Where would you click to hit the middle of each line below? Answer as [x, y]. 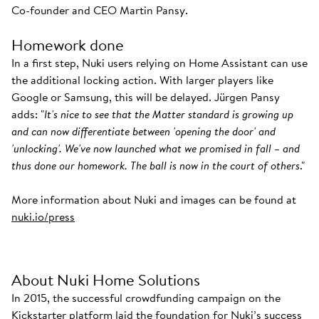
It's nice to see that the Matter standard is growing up [169, 114]
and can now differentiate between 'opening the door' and [143, 131]
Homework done [68, 45]
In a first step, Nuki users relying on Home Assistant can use [159, 63]
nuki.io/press [43, 216]
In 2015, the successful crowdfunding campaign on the [146, 298]
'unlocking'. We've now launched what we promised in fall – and [156, 148]
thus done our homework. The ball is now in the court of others [156, 165]
